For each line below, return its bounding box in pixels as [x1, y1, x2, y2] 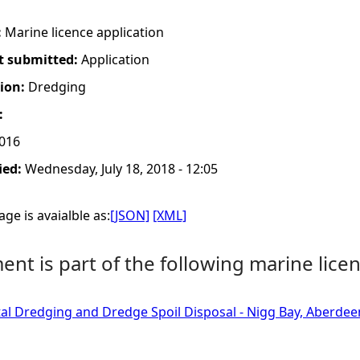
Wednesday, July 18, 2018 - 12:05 [25, 160, 218, 178]
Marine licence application [5, 23, 164, 41]
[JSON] [110, 207, 149, 224]
